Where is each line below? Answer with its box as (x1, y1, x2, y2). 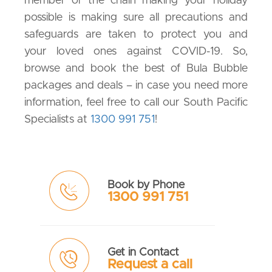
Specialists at (24, 114, 90, 126)
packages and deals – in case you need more (24, 80, 248, 92)
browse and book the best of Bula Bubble (24, 63, 248, 75)
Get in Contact (107, 247, 179, 259)
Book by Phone (107, 180, 185, 191)
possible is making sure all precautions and (24, 12, 248, 24)
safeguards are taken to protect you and (24, 29, 248, 41)
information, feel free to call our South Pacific (24, 97, 248, 109)
